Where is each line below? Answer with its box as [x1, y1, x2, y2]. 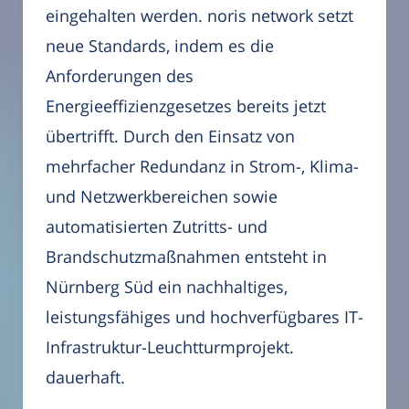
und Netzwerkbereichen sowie [46, 185, 278, 208]
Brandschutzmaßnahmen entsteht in [46, 246, 327, 268]
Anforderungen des [46, 65, 194, 88]
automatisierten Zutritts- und [46, 215, 267, 238]
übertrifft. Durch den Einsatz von [46, 125, 295, 148]
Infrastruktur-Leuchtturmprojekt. [46, 336, 294, 359]
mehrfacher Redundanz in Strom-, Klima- [46, 155, 359, 178]
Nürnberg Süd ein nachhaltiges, [46, 276, 288, 299]
